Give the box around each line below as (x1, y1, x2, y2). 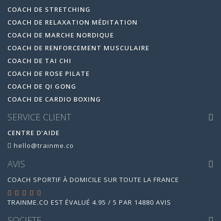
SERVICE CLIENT (7, 111, 71, 123)
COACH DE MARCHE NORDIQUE (7, 30, 114, 39)
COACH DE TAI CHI (7, 56, 72, 65)
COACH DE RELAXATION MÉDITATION (7, 17, 138, 27)
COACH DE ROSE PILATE (7, 69, 90, 78)
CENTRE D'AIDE (7, 128, 60, 137)
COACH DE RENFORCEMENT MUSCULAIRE (7, 43, 149, 52)
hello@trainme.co (12, 141, 74, 150)
